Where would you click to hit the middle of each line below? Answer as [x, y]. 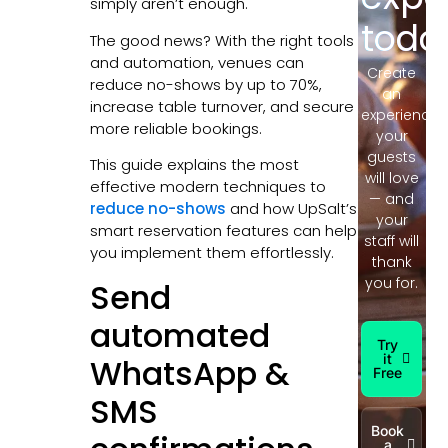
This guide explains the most [194, 165]
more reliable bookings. [175, 128]
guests [392, 156]
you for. [392, 282]
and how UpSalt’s [291, 209]
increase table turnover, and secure [221, 106]
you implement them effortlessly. [211, 253]
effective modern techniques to [207, 187]
